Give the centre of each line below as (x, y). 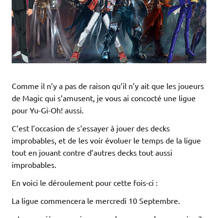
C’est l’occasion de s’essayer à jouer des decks (91, 128)
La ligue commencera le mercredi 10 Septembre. (96, 201)
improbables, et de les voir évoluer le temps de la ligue (106, 140)
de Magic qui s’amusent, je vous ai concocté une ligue (104, 98)
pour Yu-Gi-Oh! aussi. (48, 110)
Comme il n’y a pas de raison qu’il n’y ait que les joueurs (108, 86)
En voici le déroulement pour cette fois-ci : (85, 183)
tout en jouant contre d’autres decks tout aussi (92, 153)
